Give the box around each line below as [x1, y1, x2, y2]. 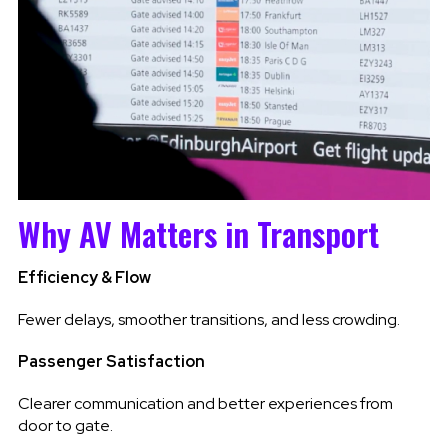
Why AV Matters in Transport [17, 209, 379, 257]
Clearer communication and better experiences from [17, 392, 393, 414]
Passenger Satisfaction [17, 350, 205, 372]
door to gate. [17, 414, 113, 436]
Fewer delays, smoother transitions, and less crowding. [17, 308, 400, 330]
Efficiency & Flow [17, 266, 151, 288]
